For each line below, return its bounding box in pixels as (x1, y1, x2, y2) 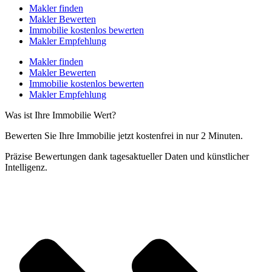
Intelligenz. (5, 161, 47, 172)
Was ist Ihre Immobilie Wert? (5, 109, 116, 120)
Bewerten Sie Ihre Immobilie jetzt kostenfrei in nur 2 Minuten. (5, 130, 243, 141)
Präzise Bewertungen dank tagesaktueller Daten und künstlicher (5, 151, 249, 161)
